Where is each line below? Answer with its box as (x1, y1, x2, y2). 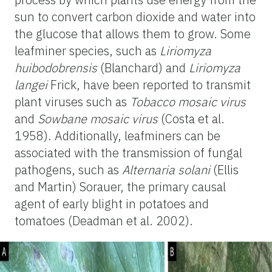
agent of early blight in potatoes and (15, 195, 209, 212)
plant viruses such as (15, 93, 130, 110)
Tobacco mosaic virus (130, 93, 246, 110)
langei (15, 76, 50, 93)
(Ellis (210, 161, 239, 178)
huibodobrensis (15, 59, 100, 76)
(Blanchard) (100, 59, 163, 76)
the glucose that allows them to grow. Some (15, 25, 251, 42)
